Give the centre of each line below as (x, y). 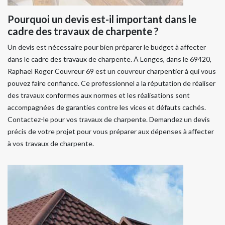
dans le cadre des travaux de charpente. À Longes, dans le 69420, (109, 59)
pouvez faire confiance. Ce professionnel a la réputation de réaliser (111, 83)
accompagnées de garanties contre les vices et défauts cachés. (107, 107)
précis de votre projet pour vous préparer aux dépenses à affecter (111, 131)
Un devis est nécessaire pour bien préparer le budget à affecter (107, 47)
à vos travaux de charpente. (51, 143)
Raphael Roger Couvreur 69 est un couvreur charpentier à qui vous (112, 71)
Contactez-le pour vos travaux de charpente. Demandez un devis (109, 119)
